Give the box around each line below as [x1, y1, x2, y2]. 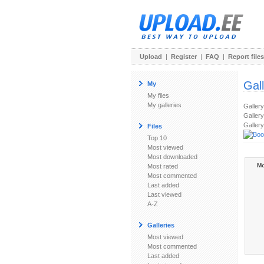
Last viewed [147, 191, 181, 198]
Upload [140, 53, 162, 60]
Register [171, 53, 197, 60]
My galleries [147, 101, 181, 108]
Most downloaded [147, 153, 197, 160]
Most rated [147, 163, 178, 170]
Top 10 [147, 134, 167, 141]
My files [147, 92, 169, 99]
